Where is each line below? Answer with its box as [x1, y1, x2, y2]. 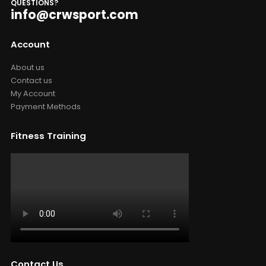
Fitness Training [10, 129, 86, 142]
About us [10, 62, 45, 74]
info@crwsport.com [10, 6, 138, 23]
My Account [10, 88, 55, 100]
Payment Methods [10, 101, 81, 113]
